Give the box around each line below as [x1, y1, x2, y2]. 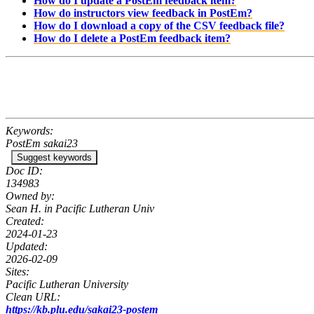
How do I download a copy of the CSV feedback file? [34, 19, 285, 32]
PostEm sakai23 [6, 137, 78, 149]
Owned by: [6, 189, 55, 202]
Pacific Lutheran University [6, 278, 128, 290]
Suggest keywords [17, 151, 92, 163]
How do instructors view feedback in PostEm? [34, 6, 252, 19]
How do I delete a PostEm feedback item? [34, 32, 231, 44]
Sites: [6, 265, 29, 278]
